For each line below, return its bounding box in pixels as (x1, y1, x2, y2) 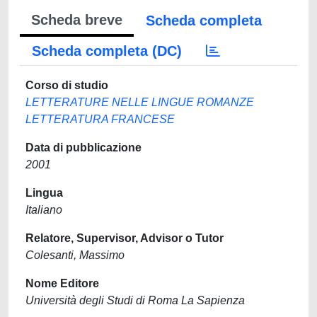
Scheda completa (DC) (32, 43, 182, 59)
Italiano (25, 204, 62, 216)
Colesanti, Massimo (25, 249, 125, 261)
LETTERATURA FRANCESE (25, 113, 175, 125)
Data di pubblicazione (25, 142, 142, 154)
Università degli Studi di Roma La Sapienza (25, 294, 245, 306)
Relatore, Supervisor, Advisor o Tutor (25, 232, 224, 244)
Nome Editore (25, 277, 99, 289)
